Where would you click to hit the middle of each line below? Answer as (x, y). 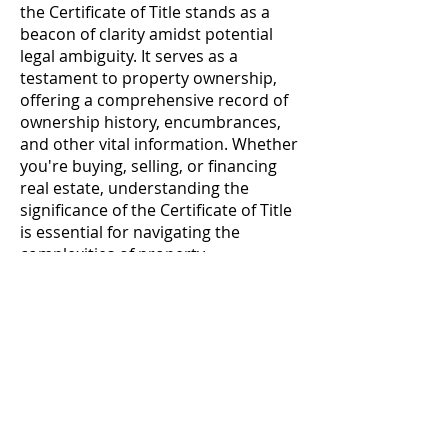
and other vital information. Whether (159, 144)
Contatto (154, 348)
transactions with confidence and (145, 276)
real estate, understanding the (134, 188)
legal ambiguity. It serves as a (129, 56)
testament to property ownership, (148, 78)
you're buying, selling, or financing (148, 166)
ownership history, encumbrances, (150, 122)
